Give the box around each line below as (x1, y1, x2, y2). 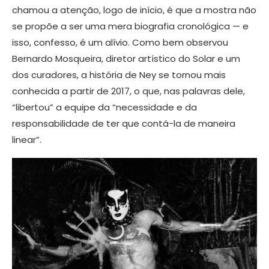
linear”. (12, 133, 41, 146)
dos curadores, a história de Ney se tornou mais (12, 68, 226, 81)
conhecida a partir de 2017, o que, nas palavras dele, (12, 85, 245, 97)
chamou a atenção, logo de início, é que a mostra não (12, 4, 256, 16)
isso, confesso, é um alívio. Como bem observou (12, 36, 228, 49)
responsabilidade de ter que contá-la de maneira (12, 117, 235, 130)
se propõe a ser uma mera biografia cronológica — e (12, 20, 249, 32)
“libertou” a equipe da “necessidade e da (12, 101, 197, 113)
